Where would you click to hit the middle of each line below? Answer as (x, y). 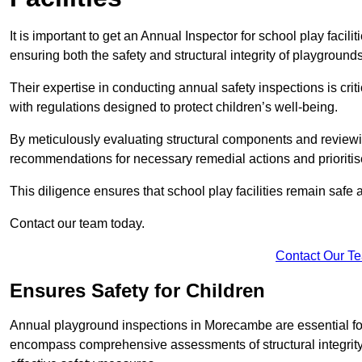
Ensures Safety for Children (137, 291)
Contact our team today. (77, 224)
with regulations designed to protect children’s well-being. (174, 107)
